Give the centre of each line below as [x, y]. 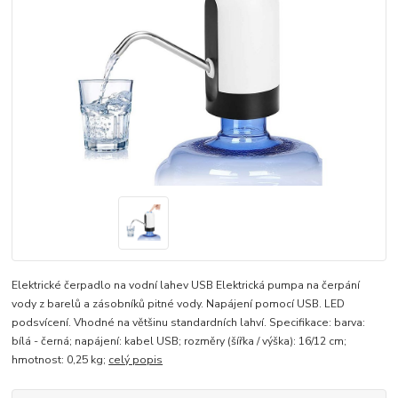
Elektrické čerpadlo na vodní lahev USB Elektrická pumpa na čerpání [186, 286]
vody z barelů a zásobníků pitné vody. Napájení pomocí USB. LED [179, 304]
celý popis [136, 360]
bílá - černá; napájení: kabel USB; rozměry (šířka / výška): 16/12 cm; [179, 342]
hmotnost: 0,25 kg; [60, 360]
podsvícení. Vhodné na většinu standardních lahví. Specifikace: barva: [189, 323]
